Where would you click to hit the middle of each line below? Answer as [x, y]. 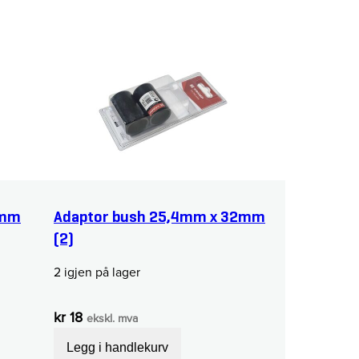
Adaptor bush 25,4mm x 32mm [159, 217]
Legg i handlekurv [117, 347]
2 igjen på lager [97, 272]
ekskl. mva [112, 318]
